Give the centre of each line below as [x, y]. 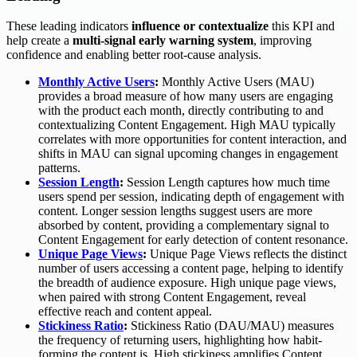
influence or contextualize [200, 26]
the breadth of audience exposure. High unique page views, [187, 283]
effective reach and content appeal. [125, 312]
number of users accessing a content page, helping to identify [191, 269]
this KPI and [302, 26]
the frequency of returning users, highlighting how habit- [180, 340]
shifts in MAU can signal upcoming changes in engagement [188, 154]
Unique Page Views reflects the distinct [247, 254]
